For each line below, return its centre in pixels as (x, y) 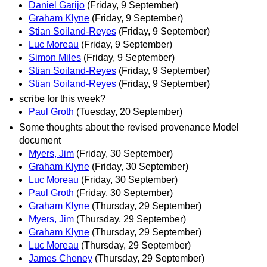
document (40, 140)
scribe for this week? (62, 99)
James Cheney (60, 258)
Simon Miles (55, 58)
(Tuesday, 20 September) (129, 112)
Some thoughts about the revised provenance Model (129, 127)
